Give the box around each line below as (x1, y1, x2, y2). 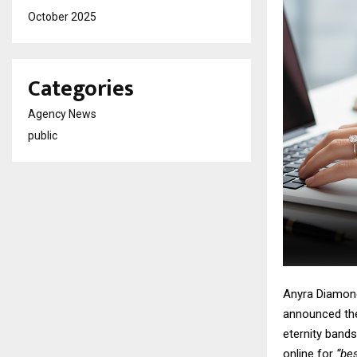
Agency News (28, 108, 96, 120)
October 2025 (28, 10, 96, 23)
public (28, 129, 57, 142)
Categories (28, 70, 134, 108)
